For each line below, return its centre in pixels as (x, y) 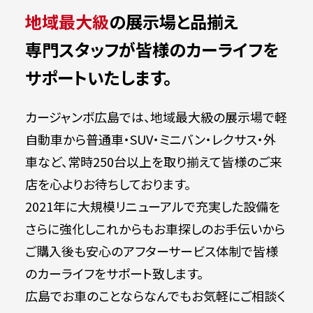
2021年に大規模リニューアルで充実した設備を (152, 206)
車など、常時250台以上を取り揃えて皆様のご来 (153, 161)
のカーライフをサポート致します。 (114, 273)
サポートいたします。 (98, 77)
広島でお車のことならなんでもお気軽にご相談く (155, 296)
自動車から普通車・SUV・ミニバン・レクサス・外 (150, 139)
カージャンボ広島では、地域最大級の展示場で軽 (156, 117)
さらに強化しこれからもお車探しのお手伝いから (155, 228)
